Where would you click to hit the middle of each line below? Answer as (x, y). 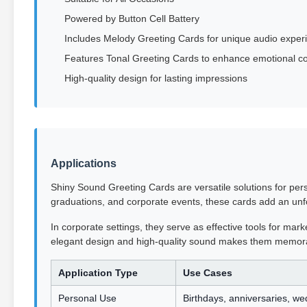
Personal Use (87, 298)
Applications (84, 163)
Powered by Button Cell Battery (132, 19)
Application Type (98, 273)
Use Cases (208, 273)
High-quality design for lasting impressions (156, 78)
